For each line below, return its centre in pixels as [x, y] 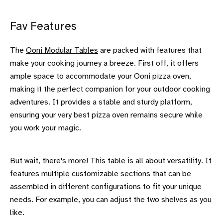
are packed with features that [150, 50]
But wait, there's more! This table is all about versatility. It [111, 161]
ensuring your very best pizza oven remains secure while [106, 115]
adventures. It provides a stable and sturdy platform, [101, 102]
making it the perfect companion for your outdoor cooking [110, 89]
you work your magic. [46, 128]
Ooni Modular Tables [62, 50]
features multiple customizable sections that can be [101, 174]
